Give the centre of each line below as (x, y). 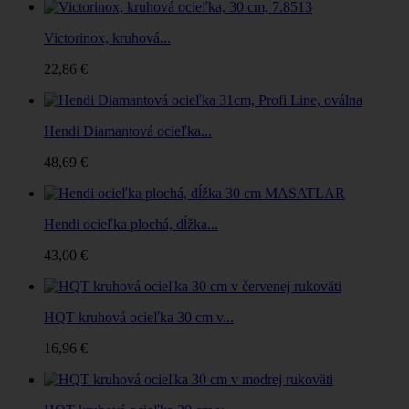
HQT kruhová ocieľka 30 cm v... (139, 317)
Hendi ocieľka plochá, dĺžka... (131, 224)
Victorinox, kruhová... (107, 37)
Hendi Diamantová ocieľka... (128, 131)
